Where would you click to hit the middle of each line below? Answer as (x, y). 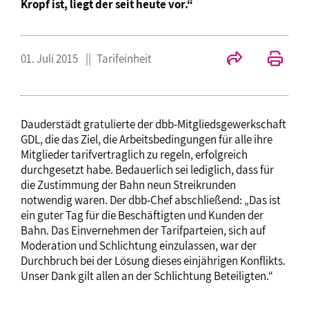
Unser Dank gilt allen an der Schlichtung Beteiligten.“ (147, 276)
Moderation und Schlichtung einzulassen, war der (139, 246)
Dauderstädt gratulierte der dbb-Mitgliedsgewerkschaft (153, 124)
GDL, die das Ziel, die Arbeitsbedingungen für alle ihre (147, 140)
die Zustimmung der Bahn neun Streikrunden (128, 185)
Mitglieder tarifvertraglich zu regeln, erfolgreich (134, 155)
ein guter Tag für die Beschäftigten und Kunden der (142, 216)
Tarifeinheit (124, 59)
